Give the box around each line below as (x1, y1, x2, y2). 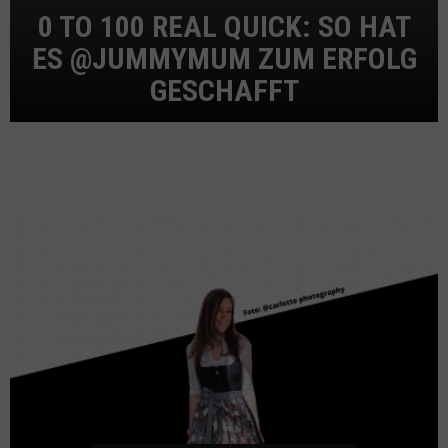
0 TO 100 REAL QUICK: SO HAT (37, 9, 411, 44)
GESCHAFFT (149, 73, 299, 108)
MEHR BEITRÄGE (133, 242, 315, 263)
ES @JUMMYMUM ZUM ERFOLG (31, 41, 417, 76)
